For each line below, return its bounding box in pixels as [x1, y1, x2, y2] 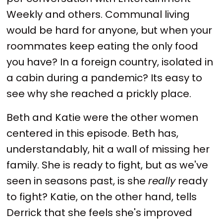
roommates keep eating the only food [6, 39, 199, 54]
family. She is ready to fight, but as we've [6, 158, 209, 172]
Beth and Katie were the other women [6, 110, 199, 124]
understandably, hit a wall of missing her [6, 142, 210, 156]
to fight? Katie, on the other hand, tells [6, 189, 197, 204]
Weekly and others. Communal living [6, 7, 190, 22]
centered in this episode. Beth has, [6, 126, 179, 140]
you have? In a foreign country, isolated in [6, 55, 214, 69]
